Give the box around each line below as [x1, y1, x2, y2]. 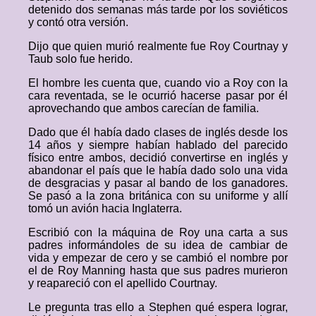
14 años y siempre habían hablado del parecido [28, 139, 288, 151]
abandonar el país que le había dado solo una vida [28, 164, 288, 176]
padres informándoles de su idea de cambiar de [28, 239, 288, 251]
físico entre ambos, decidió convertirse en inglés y [28, 152, 288, 164]
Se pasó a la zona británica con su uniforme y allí [28, 190, 288, 202]
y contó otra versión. [28, 16, 128, 28]
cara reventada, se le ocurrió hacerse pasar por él [28, 90, 288, 102]
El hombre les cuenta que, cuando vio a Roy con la [28, 77, 288, 89]
